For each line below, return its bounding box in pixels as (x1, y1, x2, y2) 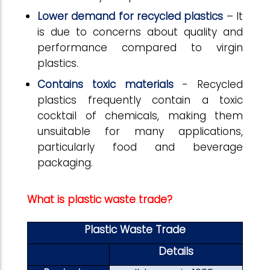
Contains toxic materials (37, 77, 174, 92)
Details (159, 244, 193, 259)
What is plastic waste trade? (27, 192, 175, 207)
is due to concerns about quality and (37, 25, 243, 40)
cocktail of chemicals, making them (37, 108, 243, 123)
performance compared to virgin (37, 40, 243, 55)
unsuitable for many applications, (37, 124, 243, 139)
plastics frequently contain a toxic (37, 92, 243, 107)
